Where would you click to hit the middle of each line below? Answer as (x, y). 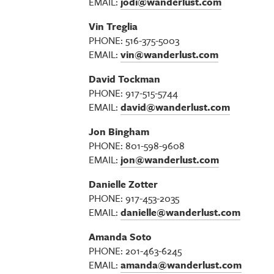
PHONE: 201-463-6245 (135, 251)
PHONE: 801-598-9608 (137, 146)
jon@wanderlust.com (170, 160)
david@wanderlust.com (176, 107)
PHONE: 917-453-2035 (134, 198)
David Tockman (125, 79)
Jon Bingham (119, 131)
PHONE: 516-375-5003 (134, 40)
